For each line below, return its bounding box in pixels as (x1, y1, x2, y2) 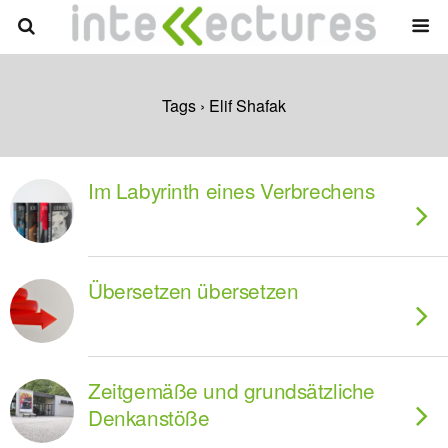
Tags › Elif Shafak (162, 94, 286, 117)
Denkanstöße (88, 402, 210, 432)
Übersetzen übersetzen (88, 275, 299, 305)
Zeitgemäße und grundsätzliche (88, 375, 375, 405)
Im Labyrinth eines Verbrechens (88, 175, 375, 205)
